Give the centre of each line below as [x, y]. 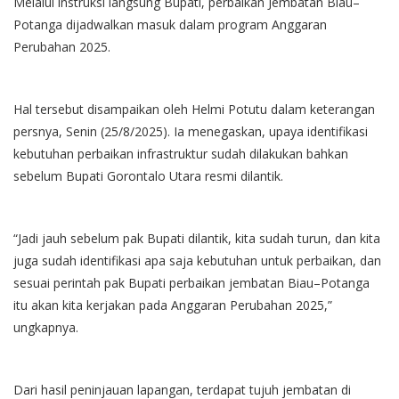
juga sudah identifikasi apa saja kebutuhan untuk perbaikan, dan [197, 260]
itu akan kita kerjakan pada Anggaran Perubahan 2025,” [173, 305]
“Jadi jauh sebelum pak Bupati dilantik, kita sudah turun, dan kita [197, 238]
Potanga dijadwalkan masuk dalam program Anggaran [170, 24]
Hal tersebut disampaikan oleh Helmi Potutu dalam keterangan [194, 109]
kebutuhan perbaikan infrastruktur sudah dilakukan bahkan [181, 153]
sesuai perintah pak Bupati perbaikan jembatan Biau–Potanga [191, 282]
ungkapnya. [46, 327]
